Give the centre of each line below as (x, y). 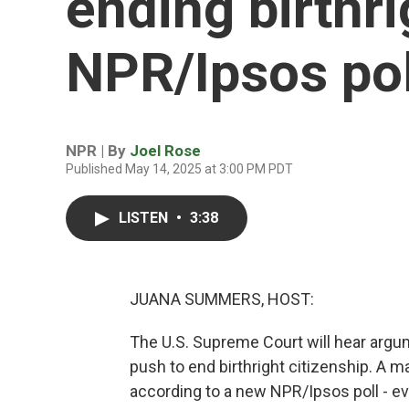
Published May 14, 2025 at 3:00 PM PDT (179, 169)
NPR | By (98, 151)
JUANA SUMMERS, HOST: (222, 299)
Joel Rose (165, 151)
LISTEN (145, 218)
